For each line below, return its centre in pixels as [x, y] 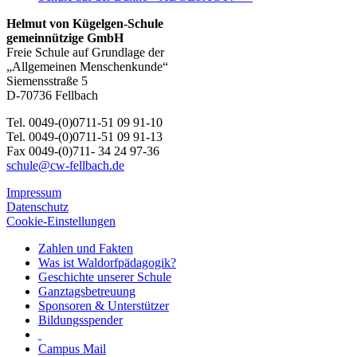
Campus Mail [72, 348]
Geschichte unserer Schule [105, 277]
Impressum [34, 192]
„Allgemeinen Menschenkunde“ [87, 66]
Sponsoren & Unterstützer [104, 305]
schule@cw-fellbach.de [65, 165]
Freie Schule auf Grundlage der [85, 52]
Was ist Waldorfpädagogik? [107, 262]
